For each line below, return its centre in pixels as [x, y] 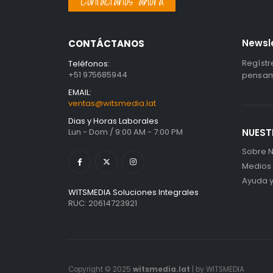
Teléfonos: [89, 64]
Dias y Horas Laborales [113, 121]
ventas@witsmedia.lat [112, 104]
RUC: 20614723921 [103, 203]
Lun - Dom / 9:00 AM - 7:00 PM [126, 132]
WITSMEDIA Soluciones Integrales [133, 192]
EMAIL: [80, 93]
